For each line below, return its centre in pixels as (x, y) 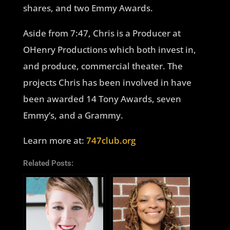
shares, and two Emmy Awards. (88, 8)
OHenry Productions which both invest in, (109, 50)
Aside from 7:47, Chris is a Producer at (102, 33)
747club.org (111, 140)
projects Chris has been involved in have (107, 82)
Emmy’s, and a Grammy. (73, 115)
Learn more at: (54, 140)
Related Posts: (48, 163)
